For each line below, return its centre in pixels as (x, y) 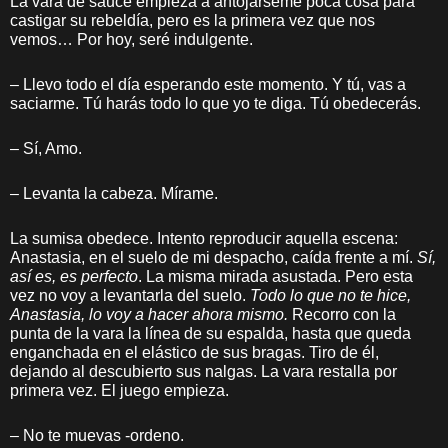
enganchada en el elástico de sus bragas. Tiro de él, (194, 352)
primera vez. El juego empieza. (119, 390)
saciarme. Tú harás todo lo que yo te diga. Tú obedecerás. (215, 103)
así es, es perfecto (74, 276)
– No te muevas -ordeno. (97, 435)
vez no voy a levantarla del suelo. (130, 295)
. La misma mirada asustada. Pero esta (275, 276)
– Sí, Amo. (46, 148)
